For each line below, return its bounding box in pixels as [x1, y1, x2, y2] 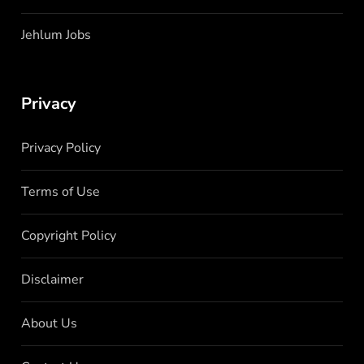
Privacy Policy [21, 138, 102, 157]
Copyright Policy [21, 226, 117, 245]
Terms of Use [21, 182, 101, 201]
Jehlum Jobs [21, 25, 92, 44]
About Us [21, 314, 78, 332]
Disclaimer [21, 270, 84, 288]
